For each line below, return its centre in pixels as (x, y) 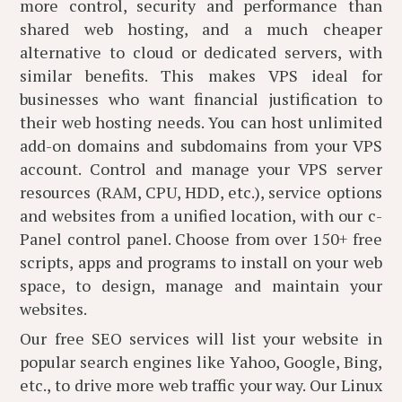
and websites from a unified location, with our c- (201, 215)
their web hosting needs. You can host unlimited (201, 122)
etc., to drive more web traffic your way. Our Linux (201, 385)
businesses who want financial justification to (201, 99)
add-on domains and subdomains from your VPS (201, 145)
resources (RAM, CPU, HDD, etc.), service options (201, 192)
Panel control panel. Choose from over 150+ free (201, 239)
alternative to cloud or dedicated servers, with (201, 52)
